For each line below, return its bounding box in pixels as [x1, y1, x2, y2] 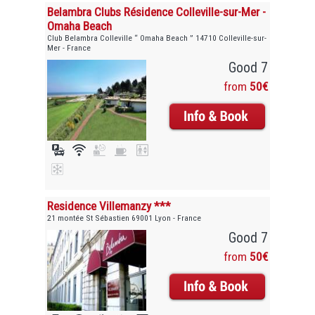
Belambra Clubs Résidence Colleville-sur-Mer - [47, 4, 266, 19]
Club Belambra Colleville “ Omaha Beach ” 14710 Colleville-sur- [47, 32, 267, 43]
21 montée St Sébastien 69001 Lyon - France [47, 213, 202, 224]
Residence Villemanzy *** [47, 199, 172, 214]
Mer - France [47, 42, 91, 53]
